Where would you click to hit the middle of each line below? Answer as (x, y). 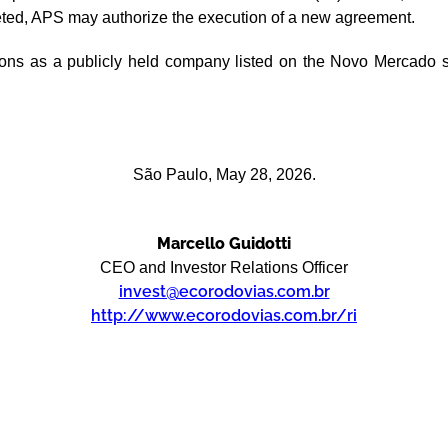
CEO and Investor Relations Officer (224, 267)
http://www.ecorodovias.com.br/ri (224, 315)
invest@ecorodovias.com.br (224, 291)
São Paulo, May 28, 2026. (224, 174)
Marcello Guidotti (224, 243)
